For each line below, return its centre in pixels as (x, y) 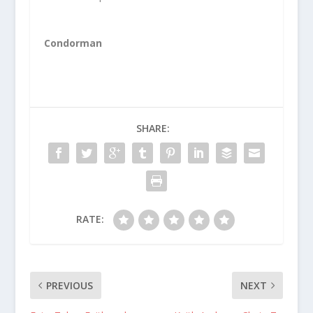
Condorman (73, 43)
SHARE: (153, 128)
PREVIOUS (69, 285)
